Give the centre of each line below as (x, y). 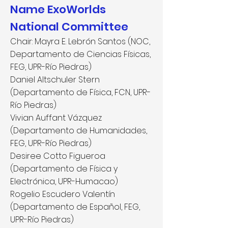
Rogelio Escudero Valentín (63, 194)
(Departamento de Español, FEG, (75, 207)
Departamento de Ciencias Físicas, (80, 54)
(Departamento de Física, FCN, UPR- (80, 92)
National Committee (69, 27)
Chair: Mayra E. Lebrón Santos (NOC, (80, 41)
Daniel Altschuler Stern (55, 80)
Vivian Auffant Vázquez (56, 118)
